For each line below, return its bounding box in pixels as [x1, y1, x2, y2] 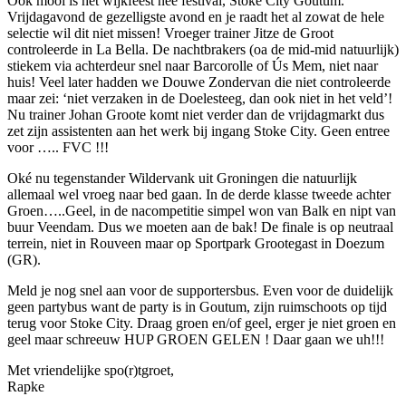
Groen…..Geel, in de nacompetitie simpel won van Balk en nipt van [7, 202, 396, 218]
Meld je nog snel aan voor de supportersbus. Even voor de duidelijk [7, 282, 393, 298]
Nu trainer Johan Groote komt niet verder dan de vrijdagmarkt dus [7, 106, 384, 122]
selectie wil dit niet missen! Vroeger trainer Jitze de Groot [7, 24, 333, 41]
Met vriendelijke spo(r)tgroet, [7, 362, 174, 378]
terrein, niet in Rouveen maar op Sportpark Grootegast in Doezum [7, 235, 384, 251]
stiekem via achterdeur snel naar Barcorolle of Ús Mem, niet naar [7, 57, 378, 73]
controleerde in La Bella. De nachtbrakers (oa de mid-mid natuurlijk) [7, 41, 399, 57]
